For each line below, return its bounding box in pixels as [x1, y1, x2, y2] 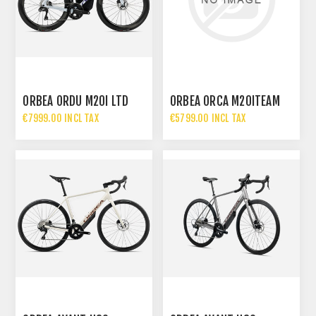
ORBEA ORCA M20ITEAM [170, 93, 280, 109]
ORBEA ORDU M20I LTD [23, 93, 129, 109]
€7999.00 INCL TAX [23, 111, 99, 124]
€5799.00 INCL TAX [170, 111, 246, 124]
